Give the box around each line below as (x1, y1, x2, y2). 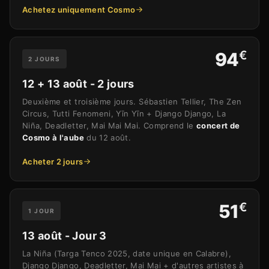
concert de (196, 121, 240, 131)
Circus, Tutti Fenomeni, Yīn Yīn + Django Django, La (22, 109, 226, 119)
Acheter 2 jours (22, 157, 83, 167)
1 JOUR (28, 207, 55, 215)
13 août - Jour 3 (22, 229, 107, 243)
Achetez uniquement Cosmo (22, 5, 136, 15)
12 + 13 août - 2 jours (22, 77, 134, 91)
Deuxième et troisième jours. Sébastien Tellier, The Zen (22, 97, 242, 107)
